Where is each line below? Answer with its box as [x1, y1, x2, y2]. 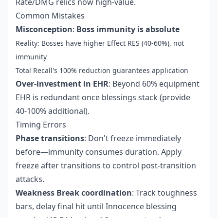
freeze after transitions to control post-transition [16, 160, 196, 171]
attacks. [16, 174, 44, 185]
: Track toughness [132, 187, 197, 199]
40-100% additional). [16, 106, 90, 117]
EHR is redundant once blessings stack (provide [16, 92, 190, 103]
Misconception [16, 24, 73, 35]
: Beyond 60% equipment [109, 78, 200, 90]
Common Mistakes [16, 10, 85, 21]
